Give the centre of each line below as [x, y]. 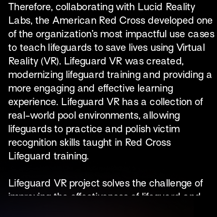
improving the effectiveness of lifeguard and [104, 197]
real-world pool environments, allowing [94, 115]
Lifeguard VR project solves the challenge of [105, 183]
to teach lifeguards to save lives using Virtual [106, 47]
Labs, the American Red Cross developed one [110, 20]
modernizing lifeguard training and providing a [110, 75]
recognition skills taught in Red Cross [89, 142]
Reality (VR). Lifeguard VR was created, [96, 61]
